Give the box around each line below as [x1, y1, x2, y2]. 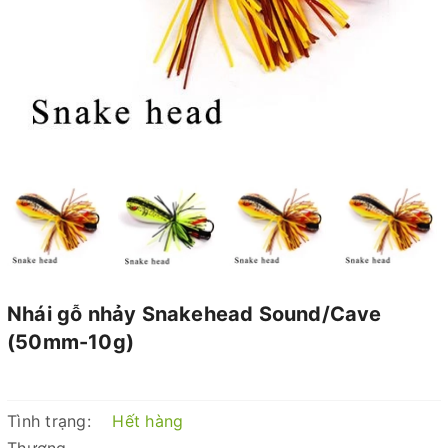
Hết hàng [112, 411, 184, 431]
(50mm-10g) [7, 330, 134, 354]
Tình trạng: [7, 411, 91, 431]
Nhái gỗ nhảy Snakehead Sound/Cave [7, 302, 382, 326]
